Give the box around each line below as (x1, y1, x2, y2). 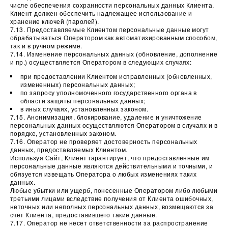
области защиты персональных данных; (20, 96, 146, 105)
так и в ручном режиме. (10, 41, 82, 50)
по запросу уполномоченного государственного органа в (20, 88, 197, 97)
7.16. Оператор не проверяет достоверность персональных (10, 137, 197, 146)
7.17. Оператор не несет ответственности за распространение (10, 218, 208, 227)
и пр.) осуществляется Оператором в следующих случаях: (10, 58, 192, 66)
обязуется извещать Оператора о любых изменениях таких (10, 169, 197, 178)
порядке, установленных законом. (10, 129, 117, 137)
